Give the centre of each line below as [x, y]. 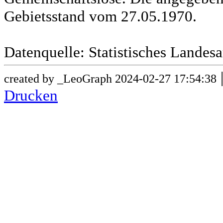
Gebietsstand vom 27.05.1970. [100, 16]
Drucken [31, 96]
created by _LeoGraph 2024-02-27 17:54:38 [110, 79]
